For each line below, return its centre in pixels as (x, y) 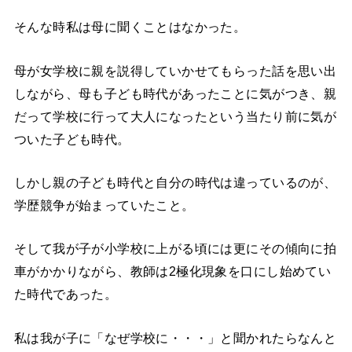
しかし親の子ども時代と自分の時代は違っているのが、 (175, 182)
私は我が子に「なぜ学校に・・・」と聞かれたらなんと (175, 337)
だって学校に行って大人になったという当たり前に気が (175, 116)
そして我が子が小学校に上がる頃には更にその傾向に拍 (175, 249)
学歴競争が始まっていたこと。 (104, 205)
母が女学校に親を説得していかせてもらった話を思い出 (175, 70)
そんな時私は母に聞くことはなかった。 (130, 27)
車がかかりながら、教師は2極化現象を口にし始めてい (172, 271)
